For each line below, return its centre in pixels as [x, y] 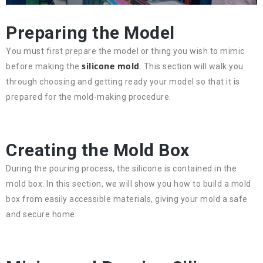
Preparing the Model [90, 33]
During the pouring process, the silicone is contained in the [121, 169]
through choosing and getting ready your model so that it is [123, 82]
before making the [44, 67]
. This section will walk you [191, 67]
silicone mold [111, 66]
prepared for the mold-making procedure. [89, 97]
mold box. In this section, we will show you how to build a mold [129, 184]
